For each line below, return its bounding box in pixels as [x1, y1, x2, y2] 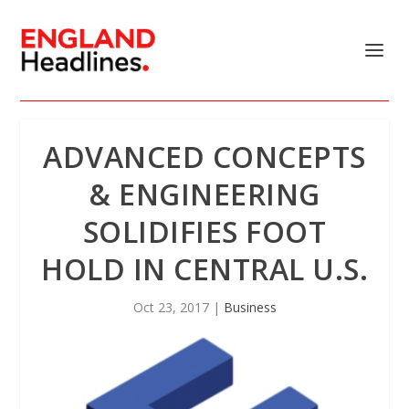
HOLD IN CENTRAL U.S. [41, 249, 368, 288]
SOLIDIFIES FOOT [82, 212, 327, 251]
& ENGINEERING [89, 174, 320, 214]
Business [223, 299, 277, 316]
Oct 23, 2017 [132, 299, 209, 316]
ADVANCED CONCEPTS [43, 137, 366, 176]
